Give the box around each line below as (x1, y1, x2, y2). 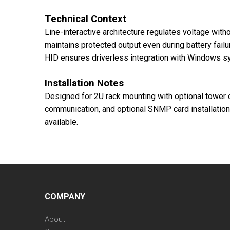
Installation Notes (45, 77, 124, 89)
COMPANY (45, 191, 85, 201)
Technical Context (45, 13, 126, 25)
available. (45, 117, 78, 127)
